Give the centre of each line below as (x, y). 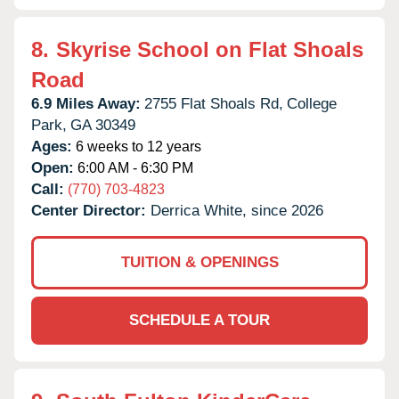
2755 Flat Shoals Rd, (214, 103)
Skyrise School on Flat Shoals (210, 49)
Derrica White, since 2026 (237, 210)
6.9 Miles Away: (86, 103)
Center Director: (91, 210)
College (312, 103)
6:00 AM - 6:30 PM (134, 167)
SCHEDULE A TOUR (199, 320)
